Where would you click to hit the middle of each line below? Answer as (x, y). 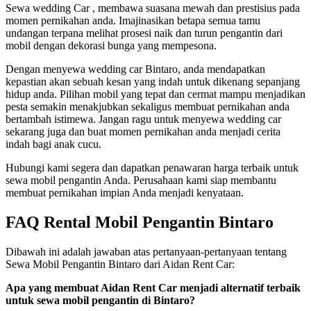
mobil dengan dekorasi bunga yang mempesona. (111, 46)
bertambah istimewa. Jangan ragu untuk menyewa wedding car (143, 119)
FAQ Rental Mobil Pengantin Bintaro (140, 222)
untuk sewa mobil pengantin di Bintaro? (100, 300)
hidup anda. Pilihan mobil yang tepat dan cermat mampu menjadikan (155, 94)
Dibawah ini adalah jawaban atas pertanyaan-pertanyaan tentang (146, 251)
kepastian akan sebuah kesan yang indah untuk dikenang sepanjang (153, 82)
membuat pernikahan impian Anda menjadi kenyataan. (125, 193)
